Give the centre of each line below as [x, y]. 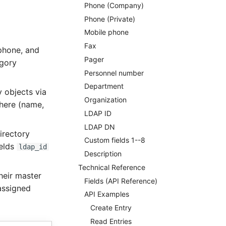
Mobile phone [106, 32]
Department [104, 86]
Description [103, 154]
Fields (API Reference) [121, 181]
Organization [105, 100]
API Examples [106, 194]
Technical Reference [111, 167]
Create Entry [111, 208]
